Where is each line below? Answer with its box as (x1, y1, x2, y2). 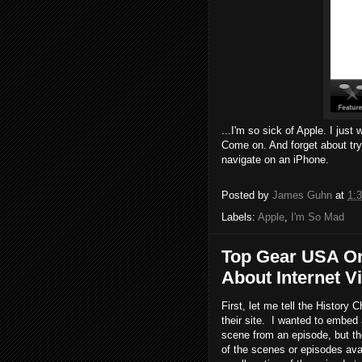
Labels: (221, 210, 258, 223)
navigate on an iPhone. (221, 153, 329, 166)
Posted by (221, 188, 272, 201)
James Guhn (272, 188, 332, 201)
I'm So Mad (291, 210, 344, 223)
